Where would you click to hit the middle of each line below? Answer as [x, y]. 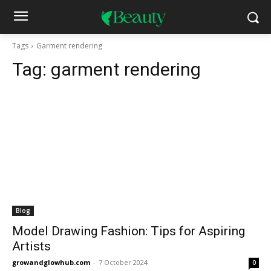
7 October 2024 [123, 262]
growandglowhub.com [51, 262]
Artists [31, 246]
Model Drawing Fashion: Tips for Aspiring [129, 231]
